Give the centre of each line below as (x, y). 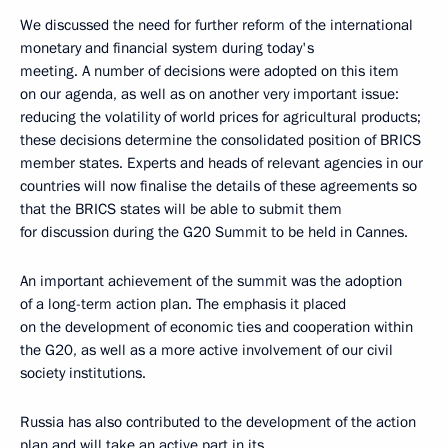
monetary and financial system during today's (167, 47)
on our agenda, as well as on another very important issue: (209, 93)
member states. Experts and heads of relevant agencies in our (221, 162)
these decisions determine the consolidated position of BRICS (220, 139)
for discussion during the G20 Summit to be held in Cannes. (216, 231)
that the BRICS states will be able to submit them (181, 208)
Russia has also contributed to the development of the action (218, 421)
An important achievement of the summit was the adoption (211, 280)
